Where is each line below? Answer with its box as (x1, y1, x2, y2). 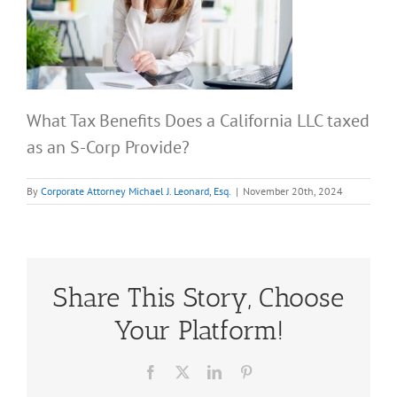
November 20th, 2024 (243, 184, 343, 198)
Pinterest (253, 363, 300, 378)
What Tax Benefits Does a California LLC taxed (27, 109, 370, 133)
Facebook (157, 363, 212, 378)
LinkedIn (221, 363, 272, 378)
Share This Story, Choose (53, 281, 344, 314)
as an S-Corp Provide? (27, 136, 190, 160)
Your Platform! (113, 314, 284, 346)
